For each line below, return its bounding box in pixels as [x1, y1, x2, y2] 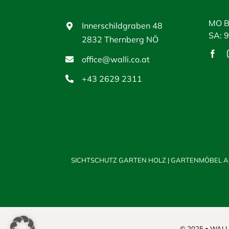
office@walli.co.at [82, 54, 150, 64]
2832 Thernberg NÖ [82, 34, 159, 45]
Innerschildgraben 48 [82, 20, 163, 31]
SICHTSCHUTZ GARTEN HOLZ [71, 156, 168, 165]
